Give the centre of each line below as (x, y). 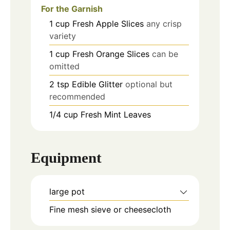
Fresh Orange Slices (111, 54)
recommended (77, 96)
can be (165, 54)
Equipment (66, 158)
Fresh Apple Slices (108, 23)
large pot (67, 192)
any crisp (164, 23)
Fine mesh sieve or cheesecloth (110, 210)
